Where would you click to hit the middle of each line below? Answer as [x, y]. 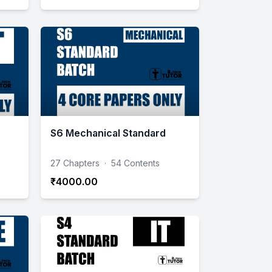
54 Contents [135, 163]
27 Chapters [75, 163]
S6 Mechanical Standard [108, 133]
